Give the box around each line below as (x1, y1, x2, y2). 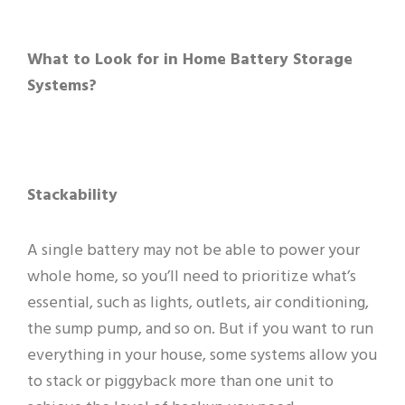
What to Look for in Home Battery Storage (27, 47, 353, 74)
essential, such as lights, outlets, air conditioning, (27, 289, 369, 316)
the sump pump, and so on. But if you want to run (27, 316, 373, 343)
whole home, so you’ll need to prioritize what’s (27, 263, 356, 290)
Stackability (27, 183, 118, 210)
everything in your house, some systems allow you (27, 342, 377, 369)
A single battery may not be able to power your (27, 237, 360, 264)
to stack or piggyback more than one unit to (27, 368, 334, 395)
